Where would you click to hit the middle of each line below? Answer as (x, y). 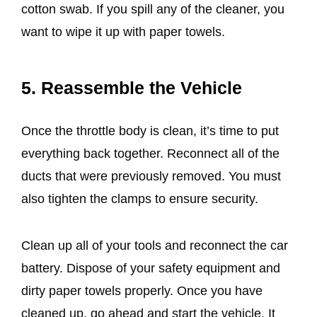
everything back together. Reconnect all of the (150, 153)
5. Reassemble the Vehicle (132, 87)
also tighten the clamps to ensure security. (140, 198)
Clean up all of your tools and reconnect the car (155, 245)
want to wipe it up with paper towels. (123, 32)
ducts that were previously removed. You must (151, 176)
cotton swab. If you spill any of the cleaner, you (153, 10)
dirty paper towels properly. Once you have (142, 290)
